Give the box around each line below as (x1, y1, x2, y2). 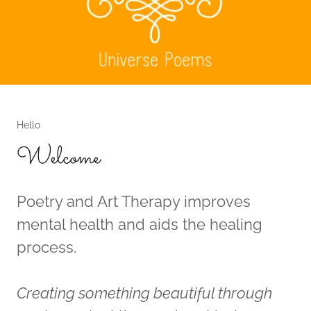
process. (17, 237, 76, 256)
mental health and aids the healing (17, 215, 262, 233)
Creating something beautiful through (17, 283, 272, 302)
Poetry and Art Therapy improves (17, 192, 251, 210)
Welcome (17, 140, 100, 176)
